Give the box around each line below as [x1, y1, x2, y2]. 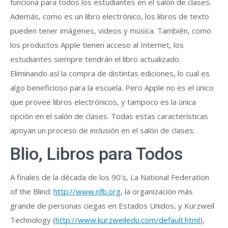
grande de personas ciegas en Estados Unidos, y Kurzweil [10, 201, 214, 211]
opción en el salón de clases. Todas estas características [10, 111, 208, 121]
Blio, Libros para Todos [10, 144, 183, 164]
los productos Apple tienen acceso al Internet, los [10, 40, 184, 50]
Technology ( [10, 215, 55, 225]
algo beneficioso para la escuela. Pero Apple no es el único [10, 82, 214, 93]
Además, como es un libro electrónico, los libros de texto [10, 11, 209, 21]
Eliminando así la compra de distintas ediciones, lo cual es [10, 68, 210, 78]
